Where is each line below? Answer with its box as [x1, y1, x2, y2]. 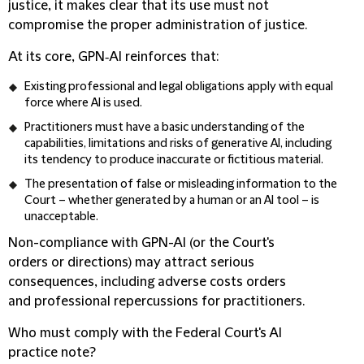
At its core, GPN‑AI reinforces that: [8, 50, 219, 64]
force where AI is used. [24, 97, 142, 110]
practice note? [8, 345, 96, 360]
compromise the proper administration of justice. [8, 18, 307, 32]
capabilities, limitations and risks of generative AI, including [24, 137, 331, 150]
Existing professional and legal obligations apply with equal [24, 80, 333, 93]
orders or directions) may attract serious [8, 255, 254, 270]
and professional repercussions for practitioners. [8, 294, 305, 309]
